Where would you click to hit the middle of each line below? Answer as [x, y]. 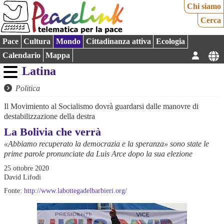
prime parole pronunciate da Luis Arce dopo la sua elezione [98, 154]
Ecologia [171, 41]
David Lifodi [22, 177]
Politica [28, 88]
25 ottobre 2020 [26, 168]
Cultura [37, 41]
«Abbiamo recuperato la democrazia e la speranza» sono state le [106, 144]
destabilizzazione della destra [49, 116]
